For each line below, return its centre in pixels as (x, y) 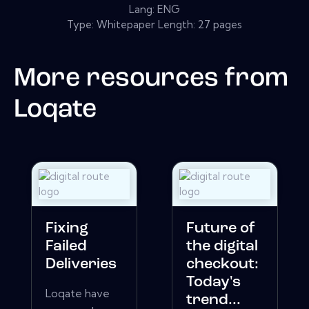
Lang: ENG (154, 9)
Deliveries (81, 265)
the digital (222, 247)
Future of (221, 229)
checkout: (222, 265)
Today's (213, 283)
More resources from (151, 79)
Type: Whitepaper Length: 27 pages (154, 24)
